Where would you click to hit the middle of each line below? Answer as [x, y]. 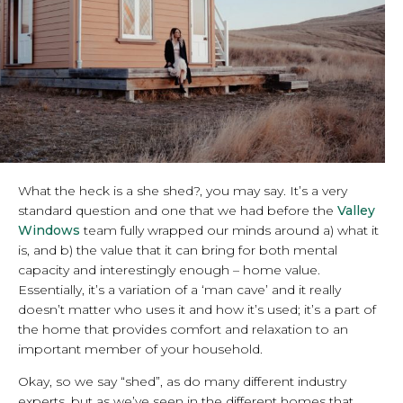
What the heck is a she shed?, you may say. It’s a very [183, 191]
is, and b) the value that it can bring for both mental [178, 250]
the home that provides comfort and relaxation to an [183, 329]
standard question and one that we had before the [178, 210]
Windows [49, 230]
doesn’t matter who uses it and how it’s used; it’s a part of [197, 309]
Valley [356, 210]
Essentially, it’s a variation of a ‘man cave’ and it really [179, 290]
